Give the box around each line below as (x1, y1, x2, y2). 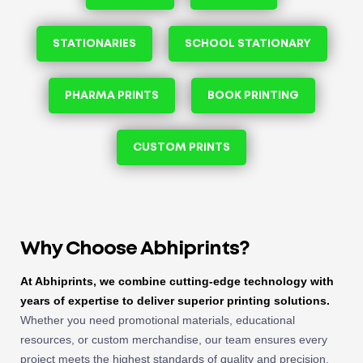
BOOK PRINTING (207, 90, 299, 100)
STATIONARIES (52, 38, 136, 49)
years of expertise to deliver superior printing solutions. (20, 293, 330, 307)
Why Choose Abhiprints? (20, 240, 250, 258)
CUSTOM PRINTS (133, 142, 230, 152)
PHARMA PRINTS (64, 90, 159, 100)
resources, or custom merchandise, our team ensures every (20, 332, 327, 346)
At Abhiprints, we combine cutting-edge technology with (20, 274, 334, 288)
